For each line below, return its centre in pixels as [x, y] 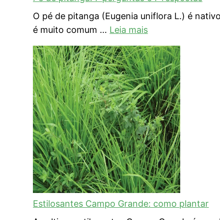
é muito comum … [71, 29]
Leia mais [129, 29]
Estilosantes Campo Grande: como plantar [121, 203]
